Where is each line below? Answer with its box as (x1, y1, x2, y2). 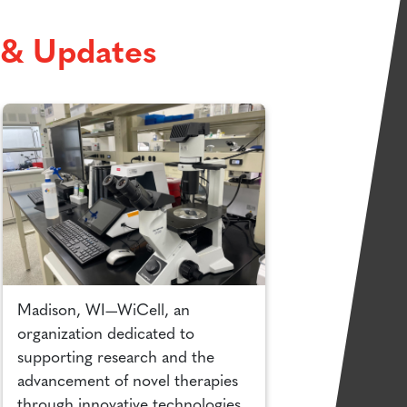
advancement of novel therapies (17, 374, 238, 391)
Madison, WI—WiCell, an (17, 303, 190, 320)
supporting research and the (17, 351, 214, 367)
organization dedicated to (17, 327, 194, 343)
